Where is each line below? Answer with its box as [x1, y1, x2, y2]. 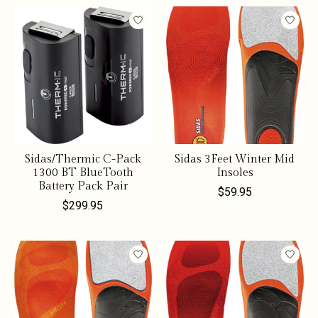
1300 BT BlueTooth [32, 166, 133, 180]
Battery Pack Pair [38, 180, 128, 194]
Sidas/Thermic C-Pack [24, 153, 141, 167]
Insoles [216, 166, 253, 180]
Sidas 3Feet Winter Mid [175, 153, 295, 167]
